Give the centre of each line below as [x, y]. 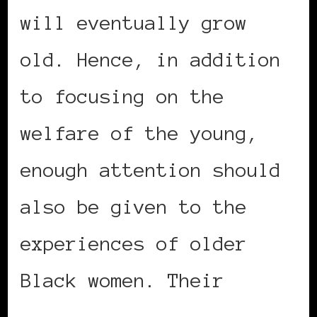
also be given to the [134, 207]
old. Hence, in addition [151, 60]
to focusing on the [122, 97]
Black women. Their [122, 281]
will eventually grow [134, 23]
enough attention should [151, 170]
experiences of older [134, 244]
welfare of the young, [139, 133]
